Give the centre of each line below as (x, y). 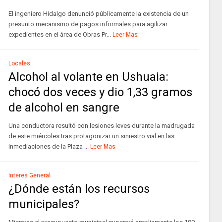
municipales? (44, 204)
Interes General (29, 175)
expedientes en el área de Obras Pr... (59, 34)
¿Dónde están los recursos (79, 189)
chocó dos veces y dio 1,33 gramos (100, 92)
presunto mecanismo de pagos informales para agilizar (88, 24)
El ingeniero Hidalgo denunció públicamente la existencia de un (98, 14)
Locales (19, 63)
